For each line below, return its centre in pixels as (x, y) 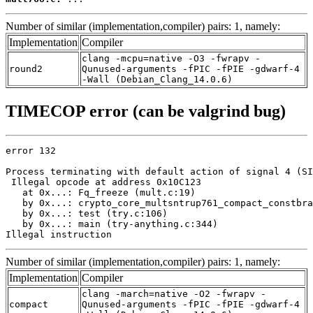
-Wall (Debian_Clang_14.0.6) (157, 79)
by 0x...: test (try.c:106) (87, 213)
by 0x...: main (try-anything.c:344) (112, 224)
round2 (26, 68)
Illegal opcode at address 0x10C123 (103, 182)
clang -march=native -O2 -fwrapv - (174, 293)
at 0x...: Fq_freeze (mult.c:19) (101, 192)
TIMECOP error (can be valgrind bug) (146, 111)
